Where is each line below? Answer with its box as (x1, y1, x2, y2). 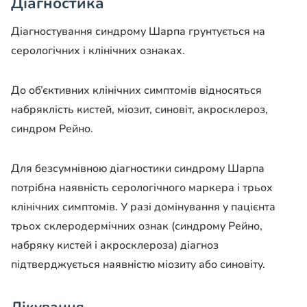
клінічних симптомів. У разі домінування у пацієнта (11, 199, 275, 214)
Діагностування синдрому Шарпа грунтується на (11, 23, 265, 39)
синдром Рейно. (11, 121, 93, 136)
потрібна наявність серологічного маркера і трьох (11, 180, 273, 195)
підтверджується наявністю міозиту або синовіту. (11, 256, 265, 272)
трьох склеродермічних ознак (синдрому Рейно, (11, 218, 262, 234)
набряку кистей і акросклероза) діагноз (11, 237, 219, 253)
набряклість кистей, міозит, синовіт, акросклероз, (11, 101, 268, 117)
